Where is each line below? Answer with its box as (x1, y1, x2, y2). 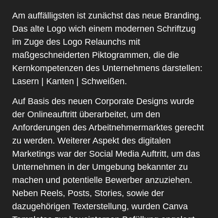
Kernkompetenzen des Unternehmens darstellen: (12, 63, 202, 73)
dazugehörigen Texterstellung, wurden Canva (12, 201, 188, 212)
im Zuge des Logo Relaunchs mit (12, 36, 140, 47)
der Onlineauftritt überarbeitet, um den (12, 109, 160, 120)
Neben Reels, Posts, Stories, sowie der (12, 188, 164, 199)
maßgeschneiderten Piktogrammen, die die (12, 50, 179, 60)
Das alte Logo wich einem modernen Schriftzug (12, 23, 196, 34)
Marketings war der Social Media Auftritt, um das (12, 149, 200, 159)
